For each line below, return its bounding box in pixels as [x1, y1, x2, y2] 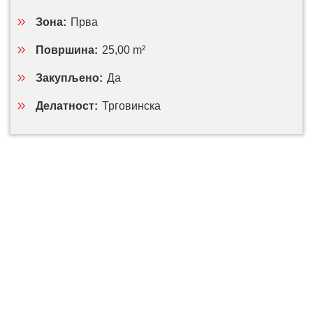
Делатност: [36, 100, 98, 112]
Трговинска [102, 100, 161, 112]
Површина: [36, 44, 98, 56]
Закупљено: [36, 72, 103, 84]
